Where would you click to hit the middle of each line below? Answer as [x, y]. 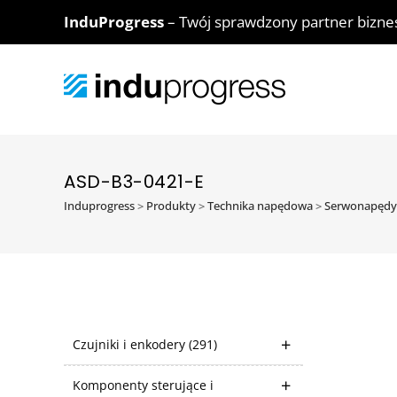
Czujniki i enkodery [131, 344]
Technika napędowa [260, 206]
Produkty [171, 206]
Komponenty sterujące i [143, 385]
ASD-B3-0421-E [134, 182]
